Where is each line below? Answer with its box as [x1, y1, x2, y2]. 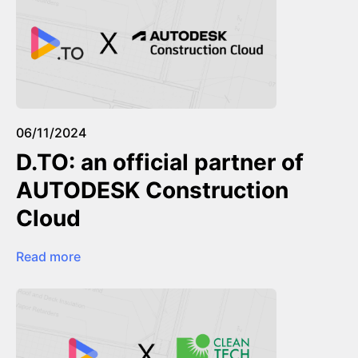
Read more [16, 248, 81, 265]
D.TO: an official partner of [16, 148, 304, 176]
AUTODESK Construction [16, 176, 288, 204]
